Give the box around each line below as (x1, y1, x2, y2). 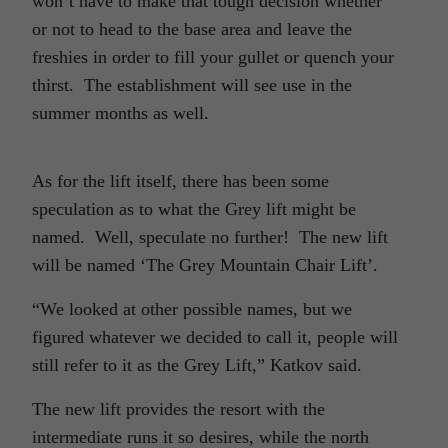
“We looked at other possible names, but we (32, 299, 352, 320)
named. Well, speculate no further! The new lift (32, 227, 388, 248)
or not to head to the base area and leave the (32, 19, 352, 40)
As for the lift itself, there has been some (32, 171, 329, 192)
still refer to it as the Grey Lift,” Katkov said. (32, 355, 372, 376)
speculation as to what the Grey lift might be (32, 199, 356, 220)
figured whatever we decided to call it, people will (32, 327, 398, 348)
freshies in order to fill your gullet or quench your (32, 47, 394, 68)
